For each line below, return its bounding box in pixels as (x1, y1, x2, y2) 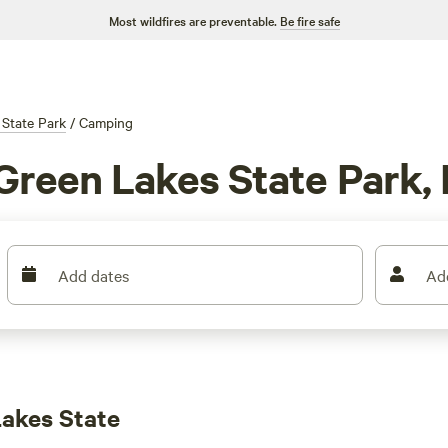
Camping (79, 112, 133, 132)
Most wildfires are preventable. (108, 11, 277, 29)
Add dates (58, 264, 130, 286)
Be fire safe (279, 11, 340, 29)
